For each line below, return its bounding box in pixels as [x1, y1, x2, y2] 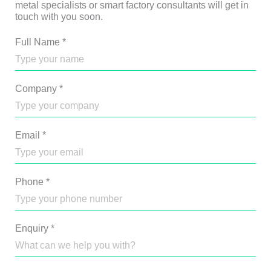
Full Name [15, 37, 60, 48]
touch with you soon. [15, 11, 103, 22]
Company [15, 83, 57, 94]
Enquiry [15, 223, 48, 234]
